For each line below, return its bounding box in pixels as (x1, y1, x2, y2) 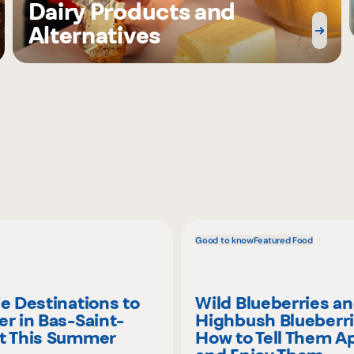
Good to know (195, 234, 254, 246)
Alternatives (28, 21, 160, 50)
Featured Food (253, 234, 313, 246)
